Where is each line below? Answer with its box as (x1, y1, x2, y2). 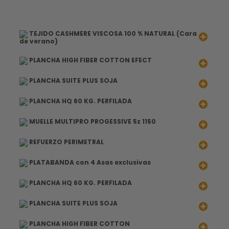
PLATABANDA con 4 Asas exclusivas (28, 158, 151, 167)
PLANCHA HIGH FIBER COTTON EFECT (28, 56, 152, 65)
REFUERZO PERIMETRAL (28, 138, 104, 147)
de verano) (19, 36, 58, 45)
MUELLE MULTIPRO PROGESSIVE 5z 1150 (28, 117, 156, 126)
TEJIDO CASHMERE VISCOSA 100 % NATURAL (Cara (28, 29, 197, 38)
